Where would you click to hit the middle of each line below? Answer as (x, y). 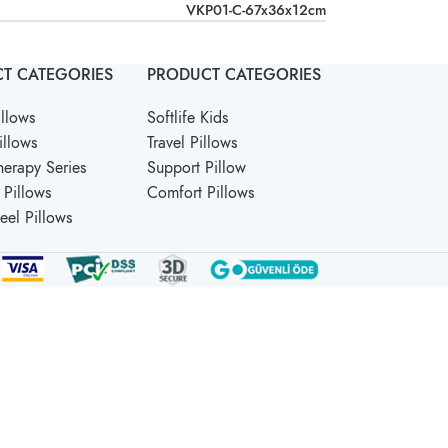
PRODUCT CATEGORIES (234, 75)
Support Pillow (197, 168)
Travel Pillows (192, 143)
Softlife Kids (188, 118)
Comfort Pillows (201, 193)
